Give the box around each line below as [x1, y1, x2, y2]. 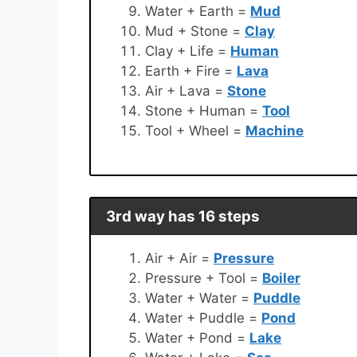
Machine [245, 122, 304, 139]
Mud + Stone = [145, 22, 245, 39]
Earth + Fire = [145, 62, 237, 79]
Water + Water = [145, 290, 253, 307]
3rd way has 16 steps [105, 206, 260, 226]
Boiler [262, 270, 300, 287]
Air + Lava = [145, 82, 227, 99]
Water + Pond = [145, 330, 249, 347]
